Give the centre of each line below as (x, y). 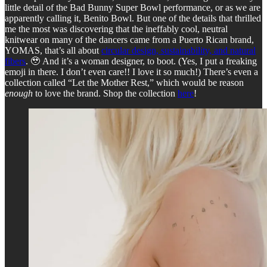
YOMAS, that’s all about (53, 50)
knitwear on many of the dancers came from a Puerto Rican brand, (129, 39)
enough (19, 93)
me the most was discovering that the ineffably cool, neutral (116, 29)
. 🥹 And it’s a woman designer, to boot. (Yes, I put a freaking (141, 61)
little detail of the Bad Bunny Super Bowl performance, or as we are (133, 7)
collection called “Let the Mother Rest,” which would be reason (124, 82)
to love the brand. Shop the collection (105, 93)
